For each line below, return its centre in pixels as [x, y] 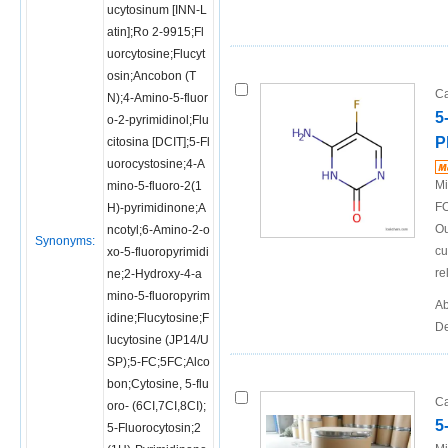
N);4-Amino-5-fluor [157, 98]
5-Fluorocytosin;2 [154, 428]
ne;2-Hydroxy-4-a [154, 274]
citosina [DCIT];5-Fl [158, 142]
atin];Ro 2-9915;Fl [155, 32]
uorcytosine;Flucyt [156, 54]
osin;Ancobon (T [151, 76]
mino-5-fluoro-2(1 [154, 186]
